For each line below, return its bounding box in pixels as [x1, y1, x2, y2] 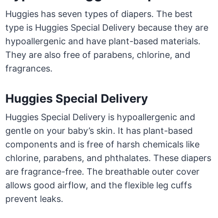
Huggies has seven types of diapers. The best [5, 9, 193, 19]
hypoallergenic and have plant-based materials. [5, 36, 201, 47]
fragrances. [5, 63, 53, 74]
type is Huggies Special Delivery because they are [5, 22, 209, 33]
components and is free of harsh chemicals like [5, 139, 200, 150]
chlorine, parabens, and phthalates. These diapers [5, 153, 212, 163]
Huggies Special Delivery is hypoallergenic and [5, 112, 196, 123]
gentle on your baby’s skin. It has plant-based [5, 126, 193, 136]
